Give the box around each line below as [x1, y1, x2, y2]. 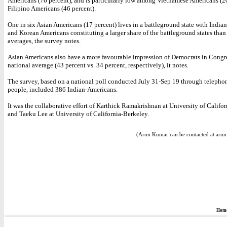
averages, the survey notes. [8, 37, 81, 45]
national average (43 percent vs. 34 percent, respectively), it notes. [8, 61, 188, 69]
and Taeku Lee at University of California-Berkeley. [8, 110, 149, 118]
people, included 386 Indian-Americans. [8, 86, 118, 93]
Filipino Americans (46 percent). [8, 5, 96, 12]
